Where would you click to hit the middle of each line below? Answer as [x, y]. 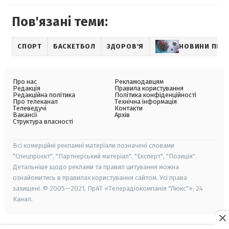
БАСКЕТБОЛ [74, 47]
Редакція [27, 88]
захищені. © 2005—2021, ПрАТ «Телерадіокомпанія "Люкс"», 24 [108, 189]
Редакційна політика [44, 95]
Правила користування [149, 88]
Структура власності [43, 122]
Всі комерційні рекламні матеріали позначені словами [94, 146]
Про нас [25, 82]
